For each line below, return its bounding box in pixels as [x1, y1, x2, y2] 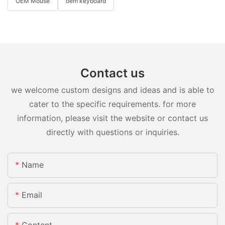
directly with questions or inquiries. [46, 127, 179, 137]
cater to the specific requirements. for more [29, 98, 196, 109]
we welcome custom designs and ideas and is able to [11, 84, 214, 95]
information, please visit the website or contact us [17, 113, 208, 123]
